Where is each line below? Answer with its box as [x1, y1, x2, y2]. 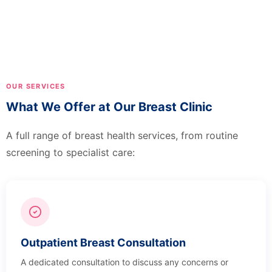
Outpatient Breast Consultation [21, 236, 186, 249]
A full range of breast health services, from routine [6, 129, 238, 141]
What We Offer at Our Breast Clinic [6, 99, 212, 114]
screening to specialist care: [6, 146, 135, 158]
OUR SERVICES [6, 81, 66, 90]
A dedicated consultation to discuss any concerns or [21, 256, 228, 267]
